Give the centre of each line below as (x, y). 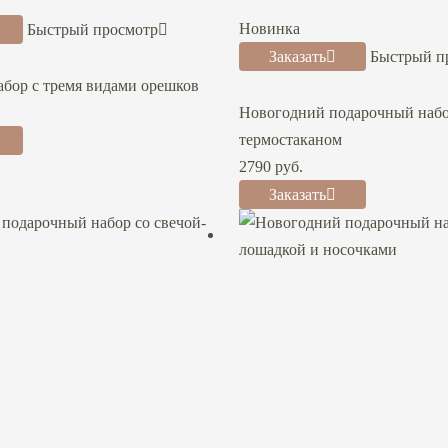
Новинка (269, 28)
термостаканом (290, 139)
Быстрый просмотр (92, 29)
